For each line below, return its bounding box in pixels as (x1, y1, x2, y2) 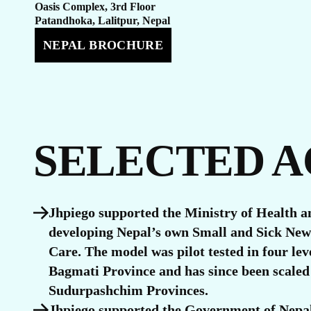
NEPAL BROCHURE (43, 38, 164, 52)
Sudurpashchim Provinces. (49, 283, 208, 298)
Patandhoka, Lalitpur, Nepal (35, 15, 170, 26)
